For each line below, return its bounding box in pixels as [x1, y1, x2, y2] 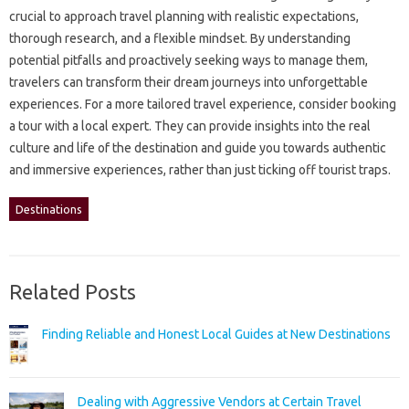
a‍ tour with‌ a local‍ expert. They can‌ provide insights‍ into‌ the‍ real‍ [9, 119, 371, 133]
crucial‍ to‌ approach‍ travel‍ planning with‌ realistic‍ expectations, [9, 9, 359, 24]
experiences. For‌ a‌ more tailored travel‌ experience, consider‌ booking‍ [9, 97, 396, 111]
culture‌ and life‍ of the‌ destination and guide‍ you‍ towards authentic [9, 141, 386, 155]
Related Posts [9, 280, 136, 303]
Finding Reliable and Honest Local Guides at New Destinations [42, 327, 391, 341]
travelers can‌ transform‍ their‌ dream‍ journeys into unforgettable [9, 75, 368, 89]
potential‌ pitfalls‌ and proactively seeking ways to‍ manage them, [9, 53, 368, 68]
